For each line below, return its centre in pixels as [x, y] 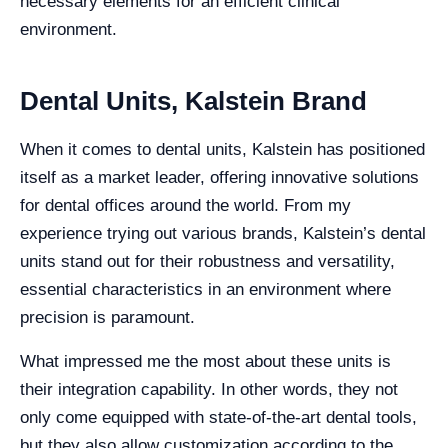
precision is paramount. [107, 317]
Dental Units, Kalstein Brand [193, 100]
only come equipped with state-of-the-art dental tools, [218, 417]
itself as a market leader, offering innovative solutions [219, 177]
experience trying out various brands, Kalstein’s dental [223, 233]
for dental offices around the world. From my [185, 205]
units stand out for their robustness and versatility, [207, 261]
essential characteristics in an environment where [205, 289]
